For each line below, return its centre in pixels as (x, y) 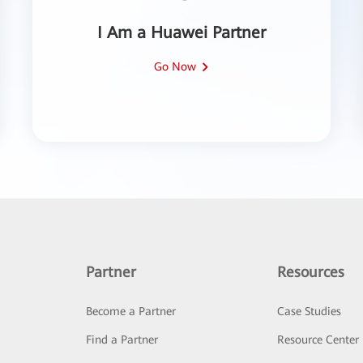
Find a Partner (122, 339)
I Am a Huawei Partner (181, 33)
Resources (311, 271)
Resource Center (318, 339)
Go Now (175, 67)
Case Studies (310, 311)
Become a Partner (130, 311)
